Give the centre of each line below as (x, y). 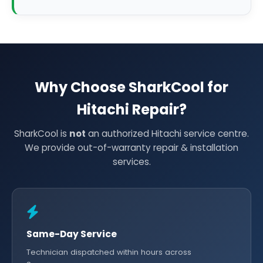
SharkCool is (42, 134)
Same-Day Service (72, 234)
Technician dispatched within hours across (109, 252)
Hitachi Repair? (131, 109)
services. (131, 162)
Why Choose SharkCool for (131, 87)
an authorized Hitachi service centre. (167, 134)
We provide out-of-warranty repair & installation (131, 148)
